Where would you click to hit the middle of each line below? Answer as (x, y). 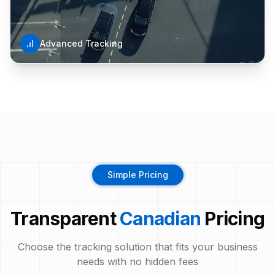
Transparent (65, 218)
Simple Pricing (137, 174)
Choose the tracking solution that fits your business (137, 246)
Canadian (160, 218)
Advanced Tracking (81, 43)
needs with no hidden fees (137, 261)
